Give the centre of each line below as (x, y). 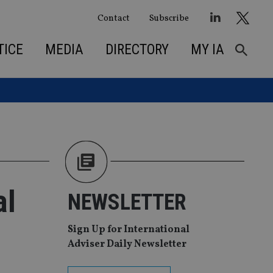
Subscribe (169, 18)
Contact (113, 18)
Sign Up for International (129, 230)
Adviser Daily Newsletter (127, 245)
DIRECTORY (137, 49)
